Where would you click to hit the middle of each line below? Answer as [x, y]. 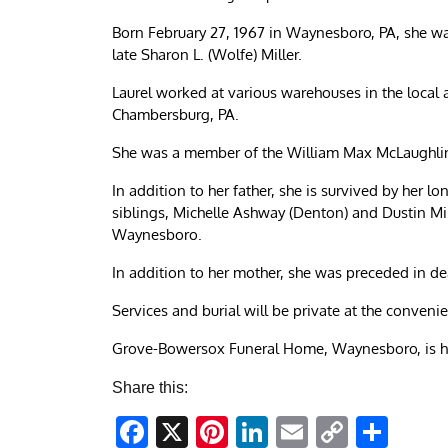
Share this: [150, 388]
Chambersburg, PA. [175, 115]
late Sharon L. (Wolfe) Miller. [207, 55]
